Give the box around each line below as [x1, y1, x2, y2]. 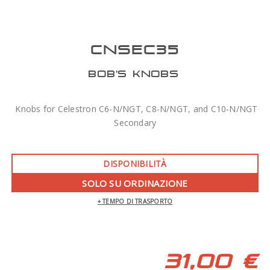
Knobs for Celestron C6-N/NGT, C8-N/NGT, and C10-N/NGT [15, 103, 258, 115]
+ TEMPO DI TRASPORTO [97, 197, 173, 206]
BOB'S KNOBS [88, 68, 179, 79]
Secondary [114, 117, 159, 128]
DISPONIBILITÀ [103, 158, 167, 169]
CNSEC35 [90, 41, 180, 57]
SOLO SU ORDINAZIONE [82, 177, 188, 189]
